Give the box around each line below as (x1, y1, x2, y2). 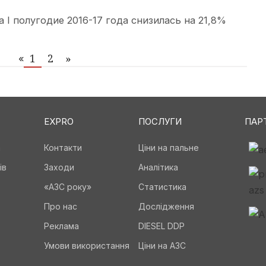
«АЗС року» (43, 182, 91, 192)
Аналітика (138, 162, 179, 172)
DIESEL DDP (138, 221, 185, 231)
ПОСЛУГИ (138, 116, 182, 127)
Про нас (43, 201, 77, 211)
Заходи (43, 162, 74, 172)
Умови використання (43, 240, 129, 251)
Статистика (138, 182, 187, 192)
